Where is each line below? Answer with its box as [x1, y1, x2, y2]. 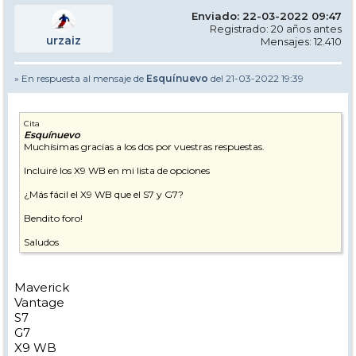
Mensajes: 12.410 [261, 35, 342, 48]
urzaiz [46, 33, 81, 48]
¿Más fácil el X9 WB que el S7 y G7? [24, 188, 184, 200]
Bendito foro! [24, 212, 83, 224]
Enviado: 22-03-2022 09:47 [192, 10, 342, 22]
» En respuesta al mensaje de [14, 72, 146, 84]
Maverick [14, 280, 69, 295]
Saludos [24, 236, 59, 248]
